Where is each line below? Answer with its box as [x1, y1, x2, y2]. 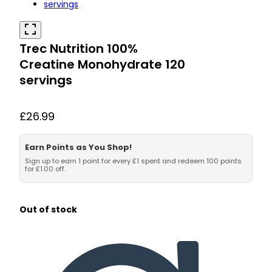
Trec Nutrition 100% [19, 40, 138, 58]
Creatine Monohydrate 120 [19, 56, 185, 73]
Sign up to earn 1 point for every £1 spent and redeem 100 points [25, 155, 242, 166]
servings [19, 72, 72, 89]
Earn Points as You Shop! [25, 141, 132, 153]
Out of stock [19, 203, 77, 216]
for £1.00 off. [25, 163, 66, 174]
